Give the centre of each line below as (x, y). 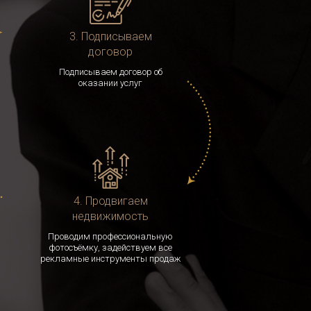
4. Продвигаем (110, 201)
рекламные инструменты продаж (110, 259)
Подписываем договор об (110, 72)
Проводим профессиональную (111, 236)
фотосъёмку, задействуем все (111, 247)
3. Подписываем (110, 36)
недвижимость (111, 216)
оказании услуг (111, 83)
